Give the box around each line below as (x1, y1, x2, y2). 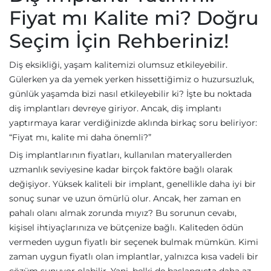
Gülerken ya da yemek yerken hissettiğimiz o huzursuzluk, (9, 74, 254, 85)
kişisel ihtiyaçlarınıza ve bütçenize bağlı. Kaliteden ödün (9, 222, 243, 233)
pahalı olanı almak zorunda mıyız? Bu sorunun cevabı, (9, 207, 237, 218)
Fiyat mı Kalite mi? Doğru (9, 6, 259, 30)
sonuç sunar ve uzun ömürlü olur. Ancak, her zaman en (9, 193, 241, 204)
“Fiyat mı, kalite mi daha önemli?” (9, 132, 151, 143)
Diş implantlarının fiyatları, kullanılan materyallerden (9, 149, 232, 160)
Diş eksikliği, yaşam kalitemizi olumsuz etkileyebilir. (9, 59, 227, 70)
